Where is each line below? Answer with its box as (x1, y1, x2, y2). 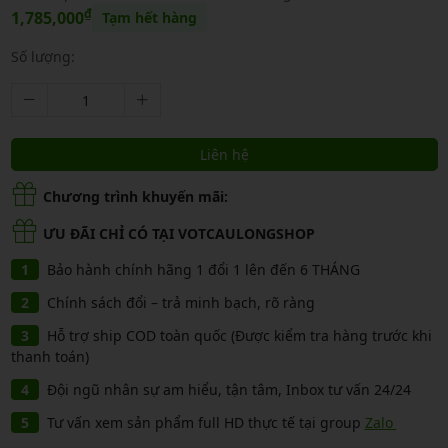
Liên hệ (199, 145, 249, 164)
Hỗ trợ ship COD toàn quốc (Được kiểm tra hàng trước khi (46, 326, 432, 346)
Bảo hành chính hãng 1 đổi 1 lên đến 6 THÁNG (46, 260, 360, 280)
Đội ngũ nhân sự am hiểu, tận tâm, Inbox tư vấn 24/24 (46, 380, 411, 400)
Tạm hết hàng (101, 8, 197, 28)
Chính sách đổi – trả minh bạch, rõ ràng (46, 293, 315, 313)
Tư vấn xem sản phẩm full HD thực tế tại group (46, 413, 365, 433)
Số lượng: (10, 47, 75, 67)
